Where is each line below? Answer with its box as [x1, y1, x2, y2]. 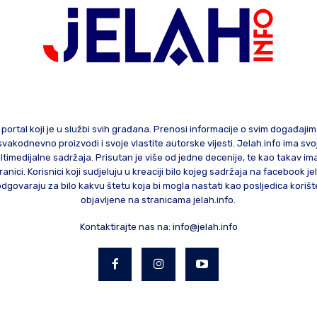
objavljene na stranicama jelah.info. [81, 194, 236, 205]
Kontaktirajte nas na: [79, 221, 173, 232]
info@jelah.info [172, 221, 238, 232]
